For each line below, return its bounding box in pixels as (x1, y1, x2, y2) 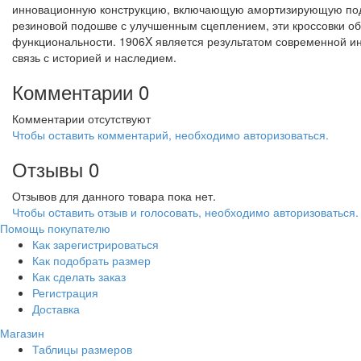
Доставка (32, 300, 80, 317)
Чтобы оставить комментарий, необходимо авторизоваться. (12, 126, 329, 143)
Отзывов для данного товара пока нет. (12, 187, 216, 204)
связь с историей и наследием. (12, 48, 176, 65)
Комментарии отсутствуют (12, 110, 151, 127)
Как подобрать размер (32, 251, 151, 268)
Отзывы (12, 154, 83, 183)
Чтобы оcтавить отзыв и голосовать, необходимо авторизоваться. (12, 203, 359, 220)
